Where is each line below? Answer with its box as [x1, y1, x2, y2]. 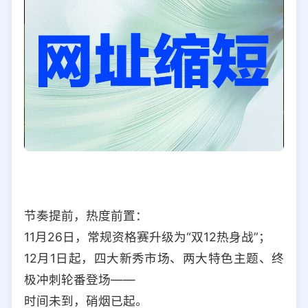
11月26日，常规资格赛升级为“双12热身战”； [24, 229, 271, 244]
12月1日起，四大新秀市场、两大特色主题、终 [24, 250, 284, 265]
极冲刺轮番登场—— [24, 272, 135, 287]
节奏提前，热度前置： [24, 208, 148, 223]
